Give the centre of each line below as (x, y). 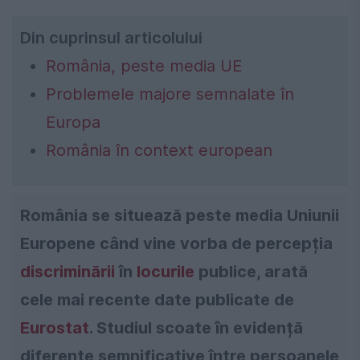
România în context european (159, 151)
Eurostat (55, 328)
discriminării (67, 272)
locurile (166, 272)
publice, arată (251, 272)
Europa (73, 123)
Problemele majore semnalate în (170, 94)
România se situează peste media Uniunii (180, 216)
